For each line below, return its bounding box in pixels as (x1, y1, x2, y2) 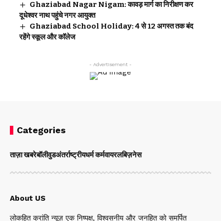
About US (10, 193, 45, 203)
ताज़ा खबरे (10, 150, 37, 159)
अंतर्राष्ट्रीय (56, 150, 85, 159)
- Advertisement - (89, 61, 132, 67)
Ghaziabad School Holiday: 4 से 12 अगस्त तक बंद (30, 21, 194, 31)
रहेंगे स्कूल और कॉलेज (19, 32, 75, 41)
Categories (17, 124, 66, 135)
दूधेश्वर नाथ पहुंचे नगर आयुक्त (19, 10, 95, 20)
